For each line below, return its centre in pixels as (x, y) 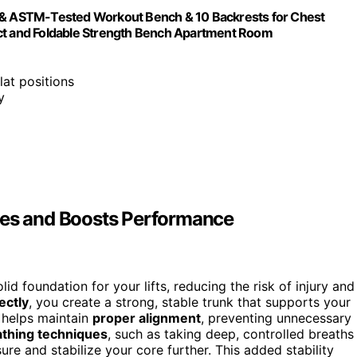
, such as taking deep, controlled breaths (231, 334)
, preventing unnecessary (276, 318)
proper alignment (147, 318)
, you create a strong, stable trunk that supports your (190, 302)
